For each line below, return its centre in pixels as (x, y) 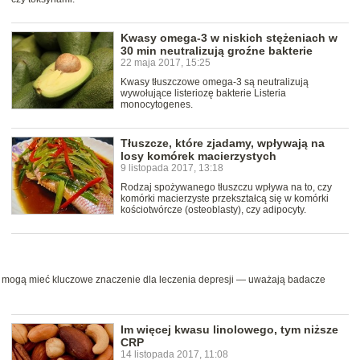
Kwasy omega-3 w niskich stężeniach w (229, 38)
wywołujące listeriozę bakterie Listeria (203, 94)
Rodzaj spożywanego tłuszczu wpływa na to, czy (226, 188)
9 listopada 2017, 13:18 (172, 168)
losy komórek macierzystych (198, 156)
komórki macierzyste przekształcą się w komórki (225, 199)
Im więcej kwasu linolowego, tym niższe (229, 330)
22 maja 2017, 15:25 (166, 63)
